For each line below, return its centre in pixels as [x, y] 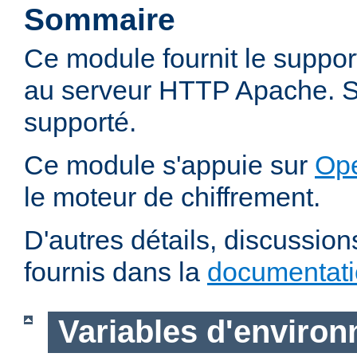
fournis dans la [116, 272]
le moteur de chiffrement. [172, 197]
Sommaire [100, 20]
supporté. [80, 122]
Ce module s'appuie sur [169, 165]
